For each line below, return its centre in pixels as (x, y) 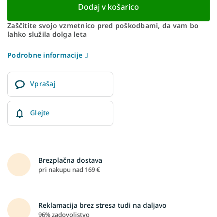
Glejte (40, 112)
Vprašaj (43, 83)
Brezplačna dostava (70, 160)
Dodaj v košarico (108, 7)
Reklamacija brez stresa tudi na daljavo (102, 205)
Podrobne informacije (45, 55)
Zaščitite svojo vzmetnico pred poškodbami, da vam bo (103, 25)
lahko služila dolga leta (47, 34)
